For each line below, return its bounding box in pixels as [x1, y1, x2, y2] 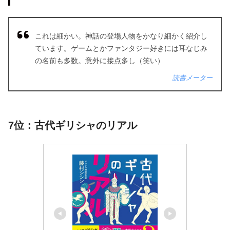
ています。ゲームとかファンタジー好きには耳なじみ [35, 44, 207, 52]
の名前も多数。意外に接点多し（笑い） [35, 56, 164, 65]
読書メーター [172, 73, 213, 82]
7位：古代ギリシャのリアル [8, 119, 137, 131]
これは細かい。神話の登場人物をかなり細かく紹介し [35, 31, 207, 40]
